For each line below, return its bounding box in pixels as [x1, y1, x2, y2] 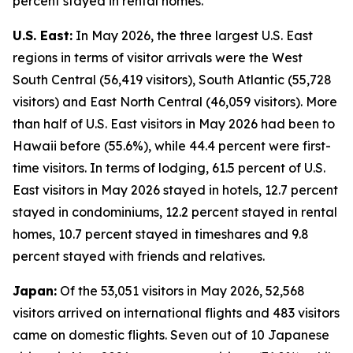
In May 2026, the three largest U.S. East [72, 28, 313, 43]
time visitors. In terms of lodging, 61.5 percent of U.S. [13, 160, 325, 176]
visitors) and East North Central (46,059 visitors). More [13, 94, 337, 110]
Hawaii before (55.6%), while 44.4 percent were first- [13, 138, 331, 154]
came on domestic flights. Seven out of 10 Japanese [13, 327, 329, 343]
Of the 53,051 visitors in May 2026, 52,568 [57, 283, 305, 299]
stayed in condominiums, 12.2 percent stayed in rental [13, 204, 337, 220]
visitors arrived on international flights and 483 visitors [13, 305, 340, 321]
